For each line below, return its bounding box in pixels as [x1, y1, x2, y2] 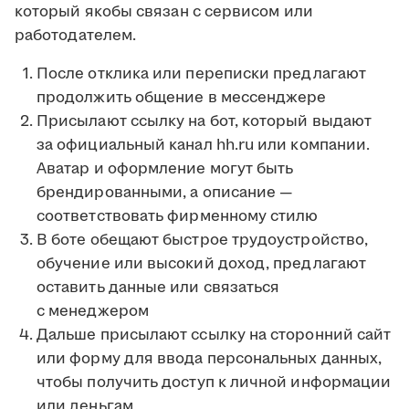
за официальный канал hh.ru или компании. [37, 134, 371, 157]
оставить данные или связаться [37, 277, 280, 299]
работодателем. [15, 25, 137, 47]
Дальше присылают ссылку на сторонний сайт [37, 324, 392, 347]
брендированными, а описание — [37, 182, 294, 204]
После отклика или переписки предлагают [37, 63, 367, 86]
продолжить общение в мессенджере [37, 87, 327, 110]
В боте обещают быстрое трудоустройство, [37, 229, 369, 252]
